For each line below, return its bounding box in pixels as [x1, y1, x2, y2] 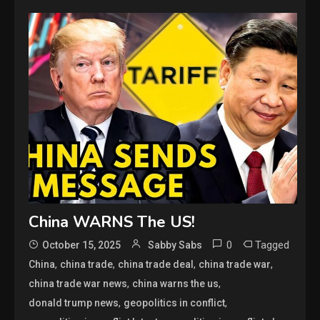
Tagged [255, 239, 290, 252]
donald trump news [29, 297, 119, 309]
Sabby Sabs [148, 239, 203, 251]
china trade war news [29, 278, 128, 290]
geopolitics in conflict [124, 297, 226, 309]
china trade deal [118, 259, 194, 271]
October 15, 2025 [42, 239, 121, 251]
